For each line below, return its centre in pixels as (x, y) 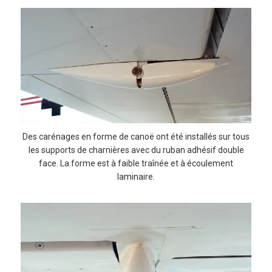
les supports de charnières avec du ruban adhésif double (136, 150)
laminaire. (136, 176)
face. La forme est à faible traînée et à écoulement (136, 163)
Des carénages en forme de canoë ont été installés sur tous (136, 136)
